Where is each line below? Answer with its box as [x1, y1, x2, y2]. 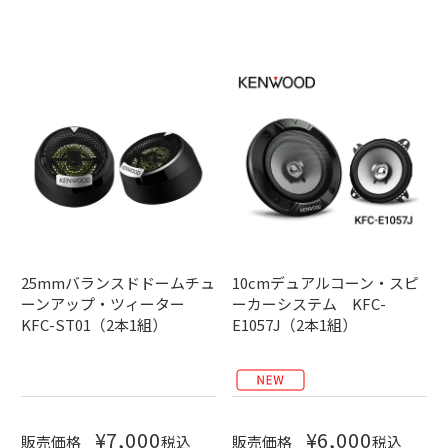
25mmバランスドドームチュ [21, 272, 216, 294]
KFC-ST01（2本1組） [21, 314, 168, 336]
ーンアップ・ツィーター [21, 293, 201, 315]
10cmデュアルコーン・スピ [231, 272, 419, 294]
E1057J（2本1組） [231, 314, 357, 336]
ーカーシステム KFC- [231, 293, 386, 315]
